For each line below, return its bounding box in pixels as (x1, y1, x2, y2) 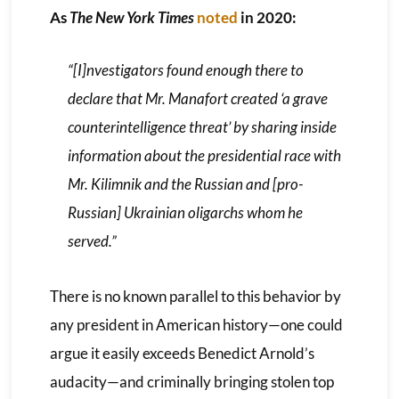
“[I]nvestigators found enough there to (67, 60, 304, 79)
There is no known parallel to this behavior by (49, 286, 341, 305)
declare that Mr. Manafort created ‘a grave (67, 88, 328, 108)
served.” (67, 231, 117, 250)
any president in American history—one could (49, 314, 343, 334)
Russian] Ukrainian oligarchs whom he (67, 202, 303, 222)
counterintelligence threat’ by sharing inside (67, 117, 337, 136)
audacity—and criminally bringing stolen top (49, 371, 334, 391)
